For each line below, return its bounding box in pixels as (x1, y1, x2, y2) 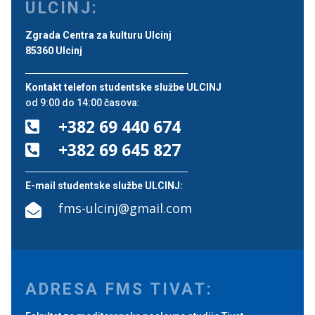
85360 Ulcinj (25, 44, 82, 56)
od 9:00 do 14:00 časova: (25, 96, 140, 108)
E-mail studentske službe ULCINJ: (25, 179, 183, 191)
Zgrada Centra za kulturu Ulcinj (25, 29, 172, 41)
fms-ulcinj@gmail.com (58, 199, 192, 217)
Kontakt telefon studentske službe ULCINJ (25, 81, 221, 93)
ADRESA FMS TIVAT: (25, 279, 213, 299)
